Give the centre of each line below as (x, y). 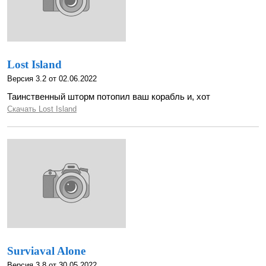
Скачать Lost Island (42, 109)
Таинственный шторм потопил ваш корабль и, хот (109, 96)
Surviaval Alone (46, 251)
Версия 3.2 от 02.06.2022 (52, 79)
